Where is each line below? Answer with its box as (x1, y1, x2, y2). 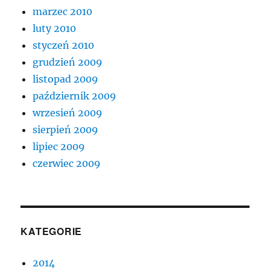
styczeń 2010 (33, 39, 95, 51)
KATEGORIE (20, 224, 83, 238)
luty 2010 (33, 22, 77, 34)
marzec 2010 (33, 5, 93, 17)
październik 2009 (33, 89, 117, 102)
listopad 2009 (33, 72, 99, 85)
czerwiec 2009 (33, 157, 101, 169)
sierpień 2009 (33, 123, 99, 136)
